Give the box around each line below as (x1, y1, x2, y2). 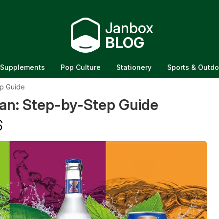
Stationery (116, 63, 152, 71)
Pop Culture (61, 63, 101, 71)
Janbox (105, 19, 153, 37)
